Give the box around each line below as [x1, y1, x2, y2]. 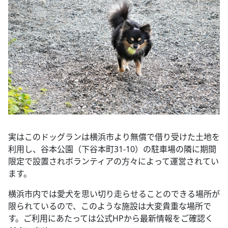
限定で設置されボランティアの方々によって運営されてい [8, 155, 219, 167]
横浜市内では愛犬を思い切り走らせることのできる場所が [8, 188, 220, 199]
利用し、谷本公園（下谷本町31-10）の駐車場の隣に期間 [8, 143, 216, 155]
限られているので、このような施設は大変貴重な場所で [8, 200, 211, 212]
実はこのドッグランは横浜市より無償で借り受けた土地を [8, 131, 220, 142]
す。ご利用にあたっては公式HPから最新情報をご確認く [8, 212, 213, 224]
